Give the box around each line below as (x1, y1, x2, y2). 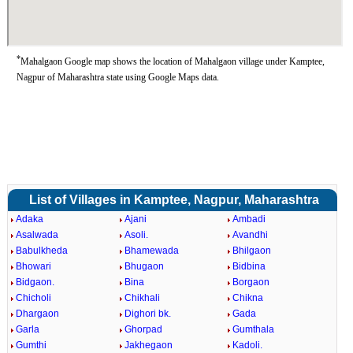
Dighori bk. (124, 308, 171, 319)
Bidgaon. (15, 277, 54, 288)
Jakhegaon (124, 340, 173, 351)
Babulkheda (15, 245, 68, 256)
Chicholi (15, 292, 51, 303)
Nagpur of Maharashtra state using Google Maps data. (16, 72, 219, 83)
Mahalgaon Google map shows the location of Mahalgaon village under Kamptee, (20, 56, 325, 67)
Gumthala (232, 324, 275, 335)
